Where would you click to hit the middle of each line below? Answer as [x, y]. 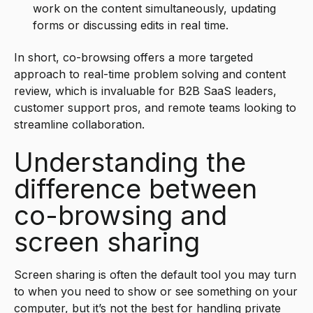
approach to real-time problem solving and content [150, 74]
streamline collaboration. [79, 125]
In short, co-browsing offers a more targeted [133, 58]
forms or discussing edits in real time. [131, 25]
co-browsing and [121, 215]
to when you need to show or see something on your [156, 291]
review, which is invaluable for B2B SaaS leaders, [145, 91]
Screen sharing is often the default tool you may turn [155, 274]
